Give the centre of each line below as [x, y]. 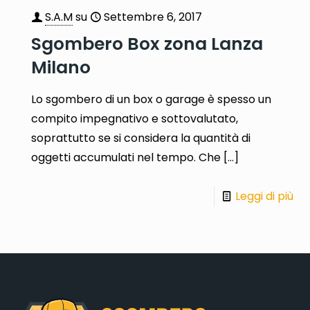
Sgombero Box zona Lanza [147, 44]
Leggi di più [264, 196]
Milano [61, 67]
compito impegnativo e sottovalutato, [135, 118]
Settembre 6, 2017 [153, 17]
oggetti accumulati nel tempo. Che [126, 157]
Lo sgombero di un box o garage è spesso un [152, 99]
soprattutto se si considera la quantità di [141, 138]
